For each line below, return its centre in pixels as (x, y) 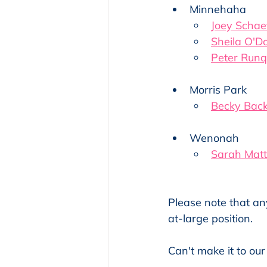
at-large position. (210, 218)
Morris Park (218, 89)
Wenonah (214, 138)
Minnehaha (218, 9)
